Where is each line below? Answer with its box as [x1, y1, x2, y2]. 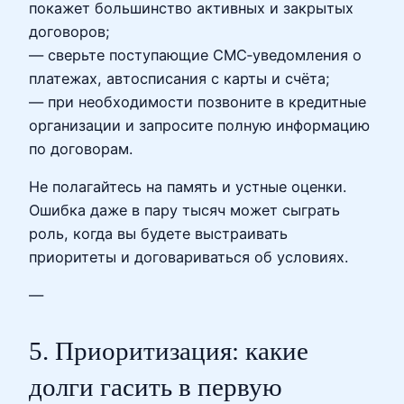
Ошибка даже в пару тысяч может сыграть [29, 200, 340, 219]
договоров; [29, 22, 110, 41]
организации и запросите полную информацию [29, 115, 370, 134]
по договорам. [29, 139, 133, 158]
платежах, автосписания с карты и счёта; [29, 69, 330, 87]
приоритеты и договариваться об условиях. [29, 247, 348, 266]
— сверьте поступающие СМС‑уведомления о [29, 45, 362, 64]
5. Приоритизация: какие [29, 336, 308, 366]
